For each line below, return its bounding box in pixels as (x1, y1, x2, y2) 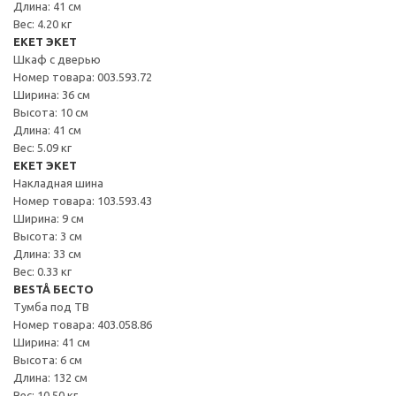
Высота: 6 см (13, 353, 82, 366)
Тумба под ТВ (13, 300, 89, 313)
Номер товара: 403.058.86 (13, 317, 152, 331)
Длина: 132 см (13, 370, 88, 384)
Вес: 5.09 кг (13, 141, 72, 154)
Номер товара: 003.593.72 (13, 70, 152, 83)
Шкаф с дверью (13, 52, 101, 65)
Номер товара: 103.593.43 (13, 194, 152, 207)
